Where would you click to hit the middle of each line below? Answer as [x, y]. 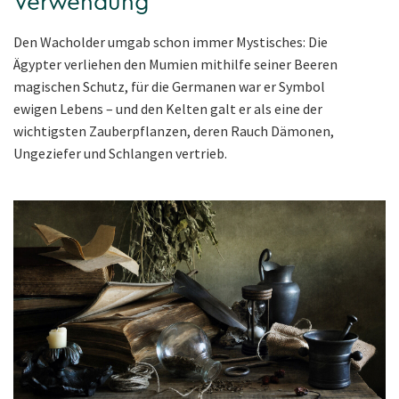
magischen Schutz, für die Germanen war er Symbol [169, 87]
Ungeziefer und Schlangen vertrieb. [120, 154]
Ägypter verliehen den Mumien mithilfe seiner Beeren [175, 65]
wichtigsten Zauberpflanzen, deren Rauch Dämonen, [174, 131]
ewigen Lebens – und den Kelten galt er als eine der [168, 109]
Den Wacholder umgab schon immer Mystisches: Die [171, 42]
